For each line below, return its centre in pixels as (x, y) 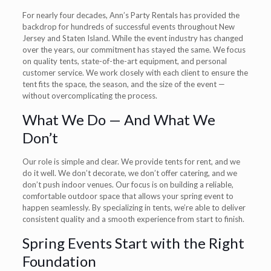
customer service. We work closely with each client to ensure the (135, 72)
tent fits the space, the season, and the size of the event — (123, 84)
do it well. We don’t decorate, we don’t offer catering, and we (129, 173)
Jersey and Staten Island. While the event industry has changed (132, 38)
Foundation (59, 261)
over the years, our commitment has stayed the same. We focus (134, 49)
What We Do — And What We (119, 119)
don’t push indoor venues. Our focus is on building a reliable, (128, 184)
